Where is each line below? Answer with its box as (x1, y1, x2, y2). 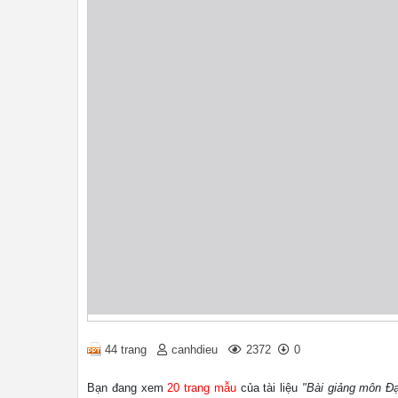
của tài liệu (235, 380, 302, 394)
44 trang (105, 342, 147, 356)
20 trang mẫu (167, 380, 236, 394)
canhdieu (171, 342, 218, 356)
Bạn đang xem (87, 380, 168, 394)
